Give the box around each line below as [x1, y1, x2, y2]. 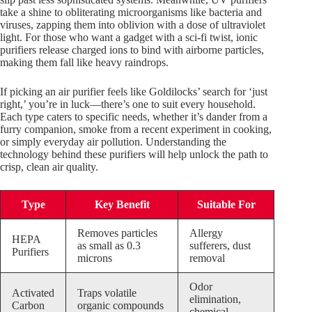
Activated [12, 287, 54, 299]
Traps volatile [77, 287, 136, 299]
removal [189, 252, 225, 265]
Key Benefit [94, 198, 150, 211]
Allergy [189, 227, 223, 240]
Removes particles [77, 227, 157, 240]
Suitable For [196, 198, 256, 211]
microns [77, 252, 112, 265]
